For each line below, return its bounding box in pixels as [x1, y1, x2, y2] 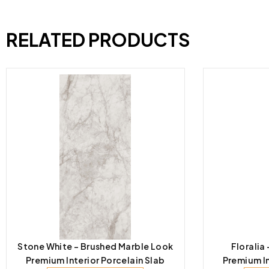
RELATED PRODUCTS [6, 28, 190, 51]
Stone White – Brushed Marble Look [17, 240, 174, 252]
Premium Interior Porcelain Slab [26, 254, 165, 265]
